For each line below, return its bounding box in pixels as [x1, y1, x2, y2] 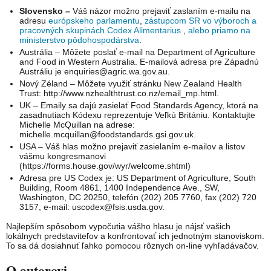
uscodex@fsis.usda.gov [72, 201, 163, 212]
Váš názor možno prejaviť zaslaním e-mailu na [73, 5, 251, 16]
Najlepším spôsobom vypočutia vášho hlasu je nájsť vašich [6, 221, 230, 231]
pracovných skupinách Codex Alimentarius [19, 25, 184, 35]
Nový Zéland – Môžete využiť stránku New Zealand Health [19, 78, 243, 88]
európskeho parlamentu [48, 15, 140, 25]
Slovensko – [19, 5, 73, 16]
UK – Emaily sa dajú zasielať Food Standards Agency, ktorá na [19, 100, 259, 110]
